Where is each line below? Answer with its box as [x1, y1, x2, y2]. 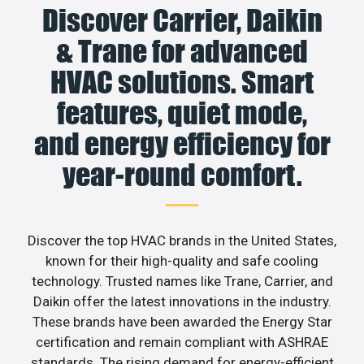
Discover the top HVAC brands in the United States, [28, 232, 336, 249]
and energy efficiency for [33, 126, 331, 162]
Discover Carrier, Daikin [41, 2, 323, 39]
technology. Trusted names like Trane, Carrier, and [31, 273, 333, 290]
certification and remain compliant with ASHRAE [36, 334, 328, 351]
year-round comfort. [62, 157, 302, 193]
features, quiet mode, [57, 95, 307, 132]
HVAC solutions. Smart [50, 64, 314, 101]
